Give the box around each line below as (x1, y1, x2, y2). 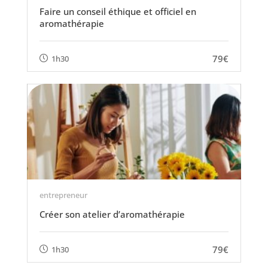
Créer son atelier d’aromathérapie (39, 208, 185, 220)
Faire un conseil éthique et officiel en (39, 5, 196, 17)
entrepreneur (39, 190, 87, 200)
